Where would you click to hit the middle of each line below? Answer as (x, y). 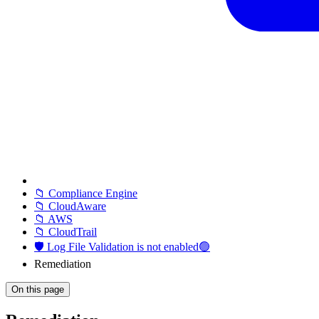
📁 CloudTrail (66, 232)
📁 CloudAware (70, 206)
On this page (38, 289)
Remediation (63, 264)
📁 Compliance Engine (86, 193)
